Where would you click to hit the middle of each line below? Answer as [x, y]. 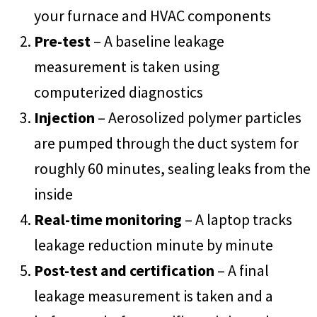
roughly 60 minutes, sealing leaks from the [172, 168]
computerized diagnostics [119, 92]
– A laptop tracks [237, 219]
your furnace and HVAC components [152, 15]
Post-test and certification [124, 270]
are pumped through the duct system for [166, 143]
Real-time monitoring [108, 219]
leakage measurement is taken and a [154, 295]
